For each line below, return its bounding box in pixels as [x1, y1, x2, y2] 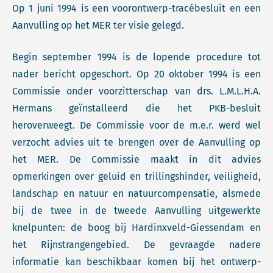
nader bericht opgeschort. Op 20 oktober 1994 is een [12, 68, 261, 80]
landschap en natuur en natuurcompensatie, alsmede [12, 188, 261, 199]
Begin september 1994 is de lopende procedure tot [12, 51, 261, 63]
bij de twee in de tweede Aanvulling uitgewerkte [12, 205, 261, 216]
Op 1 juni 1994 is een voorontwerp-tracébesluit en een [12, 2, 261, 14]
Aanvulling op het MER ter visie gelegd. [12, 19, 184, 31]
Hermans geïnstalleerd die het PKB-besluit [12, 102, 261, 114]
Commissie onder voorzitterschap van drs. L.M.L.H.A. [12, 85, 261, 97]
